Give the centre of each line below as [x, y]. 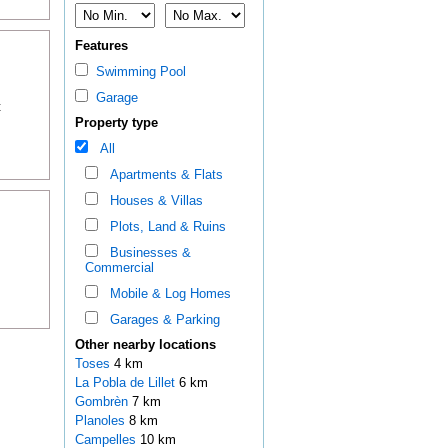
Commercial [119, 268]
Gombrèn [103, 402]
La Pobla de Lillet [126, 383]
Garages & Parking [160, 320]
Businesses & [146, 253]
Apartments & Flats [162, 175]
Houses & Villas [152, 201]
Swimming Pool [136, 72]
